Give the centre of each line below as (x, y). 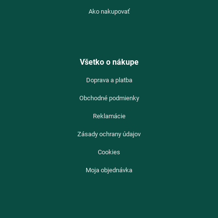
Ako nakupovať (109, 11)
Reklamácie (109, 116)
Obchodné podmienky (109, 98)
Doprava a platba (109, 80)
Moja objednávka (109, 170)
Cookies (109, 152)
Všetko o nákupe (109, 62)
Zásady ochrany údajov (109, 134)
